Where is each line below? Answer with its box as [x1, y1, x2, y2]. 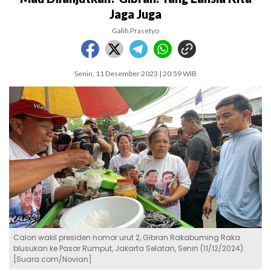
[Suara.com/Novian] [13, 254, 92, 265]
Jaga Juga [109, 7, 162, 21]
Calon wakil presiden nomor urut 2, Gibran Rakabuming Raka [13, 232, 240, 243]
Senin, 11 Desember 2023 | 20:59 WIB [74, 69, 197, 78]
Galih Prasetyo [112, 26, 159, 35]
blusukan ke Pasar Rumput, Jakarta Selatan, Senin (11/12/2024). [13, 243, 245, 254]
